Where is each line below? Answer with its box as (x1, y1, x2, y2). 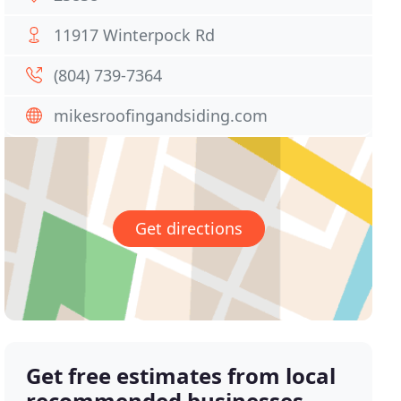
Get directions (134, 218, 243, 240)
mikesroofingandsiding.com (54, 105, 269, 126)
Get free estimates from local (26, 361, 337, 391)
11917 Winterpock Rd (54, 24, 216, 46)
